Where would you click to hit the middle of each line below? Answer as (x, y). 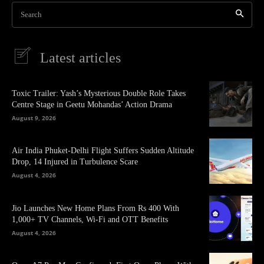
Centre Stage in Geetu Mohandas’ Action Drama (92, 105)
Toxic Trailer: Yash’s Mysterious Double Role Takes (99, 94)
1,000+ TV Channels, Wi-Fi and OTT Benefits (90, 219)
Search (31, 14)
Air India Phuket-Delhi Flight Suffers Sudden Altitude (103, 151)
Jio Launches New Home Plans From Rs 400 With (95, 208)
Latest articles (80, 57)
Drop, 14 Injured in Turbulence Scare (75, 162)
